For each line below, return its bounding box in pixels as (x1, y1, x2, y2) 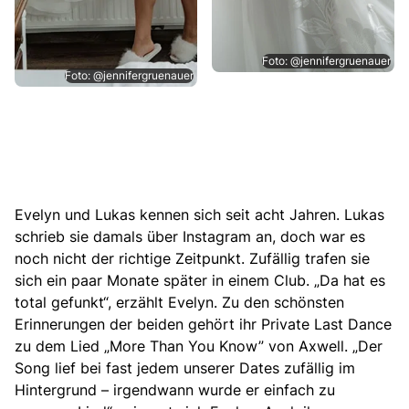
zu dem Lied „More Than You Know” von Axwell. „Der (15, 335, 383, 356)
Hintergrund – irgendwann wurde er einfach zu (15, 379, 335, 400)
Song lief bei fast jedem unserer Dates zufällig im (15, 357, 355, 378)
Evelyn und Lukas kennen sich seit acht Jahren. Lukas (15, 204, 384, 225)
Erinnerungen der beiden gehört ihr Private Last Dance (15, 313, 392, 334)
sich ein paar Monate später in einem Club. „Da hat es (15, 269, 385, 290)
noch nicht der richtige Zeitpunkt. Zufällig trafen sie (15, 247, 370, 268)
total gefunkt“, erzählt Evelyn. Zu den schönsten (15, 291, 344, 312)
